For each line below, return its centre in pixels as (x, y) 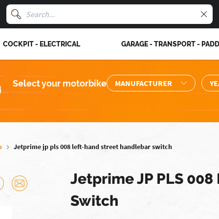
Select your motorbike (60, 83)
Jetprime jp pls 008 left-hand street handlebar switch (93, 147)
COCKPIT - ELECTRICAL (41, 44)
